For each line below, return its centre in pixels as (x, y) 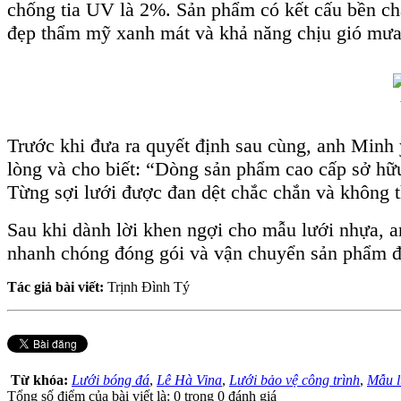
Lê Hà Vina (189, 380)
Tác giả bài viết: (57, 287)
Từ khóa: (41, 380)
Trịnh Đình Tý (149, 287)
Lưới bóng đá (111, 380)
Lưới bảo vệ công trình (294, 380)
